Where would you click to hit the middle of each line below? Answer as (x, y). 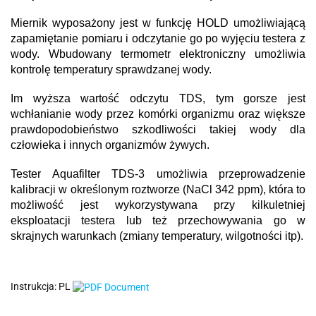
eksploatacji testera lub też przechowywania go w (158, 220)
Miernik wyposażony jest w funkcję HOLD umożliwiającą (158, 23)
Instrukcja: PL (42, 286)
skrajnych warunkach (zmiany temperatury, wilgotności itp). (157, 236)
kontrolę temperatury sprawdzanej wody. (111, 69)
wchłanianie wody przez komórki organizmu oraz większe (158, 114)
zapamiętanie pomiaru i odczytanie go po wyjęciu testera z (158, 38)
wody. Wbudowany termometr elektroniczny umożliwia (158, 54)
